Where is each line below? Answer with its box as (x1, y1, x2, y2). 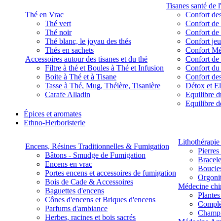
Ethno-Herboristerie (24, 118, 85, 127)
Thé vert (45, 19, 71, 28)
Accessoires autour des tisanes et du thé (25, 55, 147, 64)
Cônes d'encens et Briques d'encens (45, 195, 155, 204)
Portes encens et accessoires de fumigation (45, 169, 176, 178)
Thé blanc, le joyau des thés (45, 37, 131, 46)
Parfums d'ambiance (45, 204, 108, 213)
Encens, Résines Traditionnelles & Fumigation (25, 142, 169, 151)
